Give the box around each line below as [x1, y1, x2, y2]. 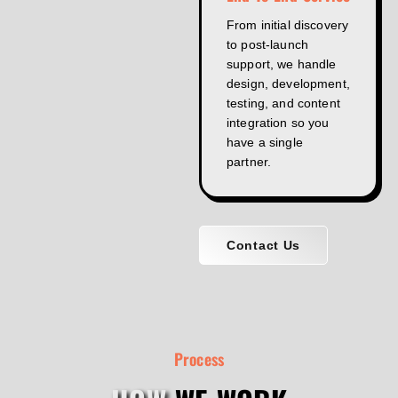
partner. [227, 154, 272, 169]
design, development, [227, 76, 350, 91]
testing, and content [227, 95, 340, 110]
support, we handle [227, 56, 337, 71]
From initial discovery [227, 17, 349, 32]
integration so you [227, 115, 330, 130]
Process [173, 346, 225, 370]
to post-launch [227, 36, 308, 52]
